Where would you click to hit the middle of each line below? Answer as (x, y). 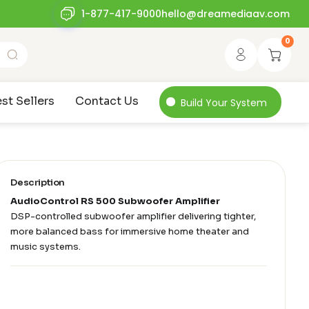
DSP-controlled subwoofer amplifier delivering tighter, (133, 217)
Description (38, 183)
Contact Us (107, 101)
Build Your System (224, 102)
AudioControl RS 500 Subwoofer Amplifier (116, 201)
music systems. (46, 247)
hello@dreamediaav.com (225, 14)
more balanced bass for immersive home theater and (130, 232)
